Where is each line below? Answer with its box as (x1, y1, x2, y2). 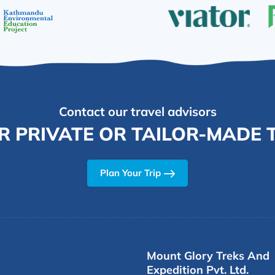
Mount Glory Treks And (147, 249, 269, 263)
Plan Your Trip (100, 167, 161, 179)
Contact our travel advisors (58, 104, 217, 119)
